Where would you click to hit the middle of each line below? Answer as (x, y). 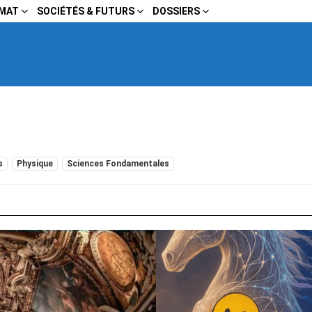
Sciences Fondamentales (118, 164)
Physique (35, 164)
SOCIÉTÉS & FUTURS (86, 11)
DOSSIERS (176, 11)
